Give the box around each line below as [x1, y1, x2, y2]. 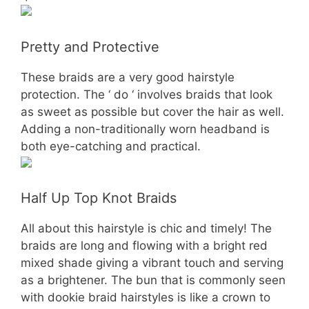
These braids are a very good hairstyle [21, 70, 235, 84]
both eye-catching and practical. [21, 139, 201, 153]
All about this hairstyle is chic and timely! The [21, 221, 272, 235]
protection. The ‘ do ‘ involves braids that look [21, 87, 272, 101]
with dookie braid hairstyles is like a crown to [21, 290, 270, 304]
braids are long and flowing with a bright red [21, 239, 268, 252]
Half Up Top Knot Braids [21, 190, 177, 206]
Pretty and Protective [21, 38, 159, 55]
